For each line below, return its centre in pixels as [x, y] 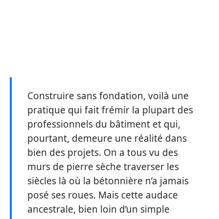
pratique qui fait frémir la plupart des [110, 110]
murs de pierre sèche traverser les [103, 167]
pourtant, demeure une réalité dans [107, 138]
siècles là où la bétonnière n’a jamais [108, 181]
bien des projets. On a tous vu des [103, 153]
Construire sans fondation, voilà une [108, 96]
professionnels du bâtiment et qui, [104, 124]
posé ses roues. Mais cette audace [103, 195]
